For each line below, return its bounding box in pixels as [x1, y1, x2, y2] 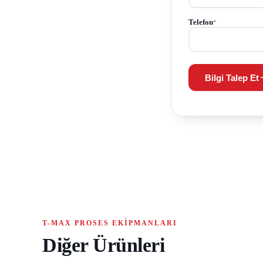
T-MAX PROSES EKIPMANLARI [42, 219, 177, 228]
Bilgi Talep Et [205, 72, 259, 83]
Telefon [188, 18, 213, 27]
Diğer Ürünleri [42, 234, 164, 257]
